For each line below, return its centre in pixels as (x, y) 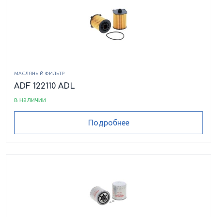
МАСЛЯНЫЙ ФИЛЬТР (39, 73)
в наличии (30, 100)
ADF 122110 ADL (45, 86)
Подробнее (108, 123)
